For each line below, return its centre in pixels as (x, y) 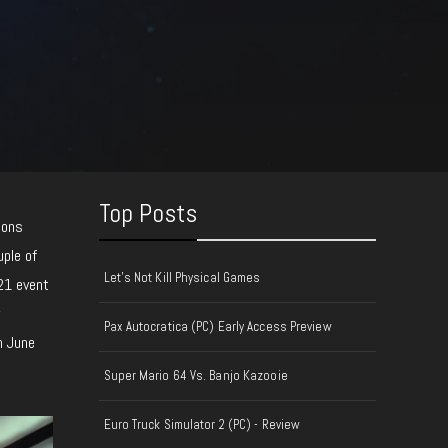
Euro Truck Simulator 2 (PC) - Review (202, 424)
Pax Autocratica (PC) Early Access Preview (217, 326)
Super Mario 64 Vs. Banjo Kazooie (195, 375)
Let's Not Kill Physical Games (182, 277)
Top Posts (148, 213)
